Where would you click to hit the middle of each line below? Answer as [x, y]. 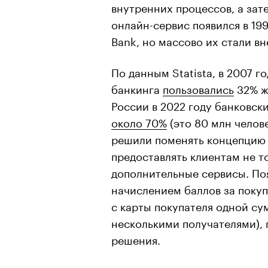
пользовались [198, 88]
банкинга [137, 88]
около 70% [139, 121]
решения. [136, 238]
